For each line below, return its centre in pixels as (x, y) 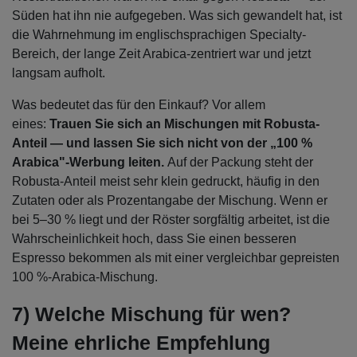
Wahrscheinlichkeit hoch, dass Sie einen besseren (154, 239)
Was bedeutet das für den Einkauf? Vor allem (139, 105)
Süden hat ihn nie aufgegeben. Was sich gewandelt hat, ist (177, 16)
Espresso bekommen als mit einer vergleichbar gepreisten (176, 258)
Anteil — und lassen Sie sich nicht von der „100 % (162, 143)
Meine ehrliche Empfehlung (141, 343)
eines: (31, 124)
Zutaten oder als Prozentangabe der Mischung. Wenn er (170, 201)
